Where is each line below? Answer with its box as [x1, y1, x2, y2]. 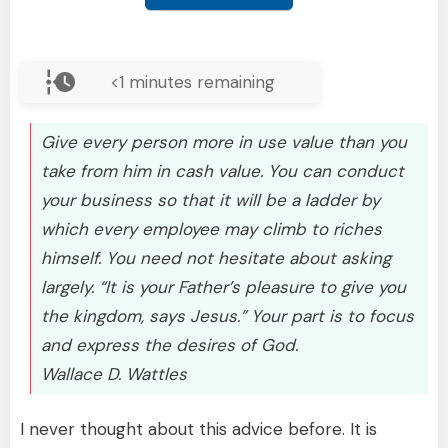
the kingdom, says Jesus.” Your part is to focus [41, 304, 414, 327]
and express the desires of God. [41, 333, 298, 356]
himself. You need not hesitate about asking [41, 246, 391, 269]
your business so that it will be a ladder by [41, 188, 380, 211]
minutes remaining [124, 70, 275, 93]
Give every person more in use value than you [41, 130, 407, 153]
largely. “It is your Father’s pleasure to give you [41, 275, 406, 298]
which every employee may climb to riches [41, 217, 382, 240]
